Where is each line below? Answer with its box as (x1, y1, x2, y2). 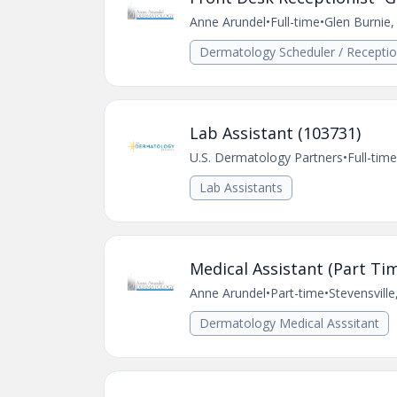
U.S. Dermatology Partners (190, 149, 343, 166)
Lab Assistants (199, 179, 283, 196)
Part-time (270, 284, 324, 301)
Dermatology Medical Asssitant (199, 315, 379, 331)
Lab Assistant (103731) (190, 122, 361, 144)
